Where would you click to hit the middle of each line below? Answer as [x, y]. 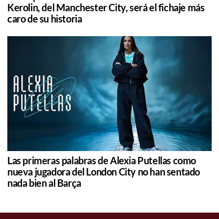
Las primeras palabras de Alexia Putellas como [102, 161]
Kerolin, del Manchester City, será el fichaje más [106, 8]
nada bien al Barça [44, 183]
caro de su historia [45, 19]
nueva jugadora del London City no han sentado [104, 172]
